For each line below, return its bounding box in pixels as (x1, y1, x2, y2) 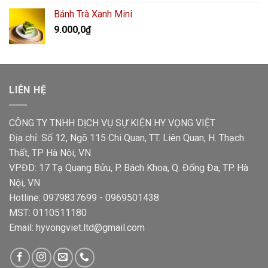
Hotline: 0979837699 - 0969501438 (9, 191, 159, 203)
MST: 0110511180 (9, 206, 87, 218)
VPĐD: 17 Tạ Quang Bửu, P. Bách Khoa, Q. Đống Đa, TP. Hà (9, 162, 248, 173)
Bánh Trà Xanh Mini (54, 8, 132, 20)
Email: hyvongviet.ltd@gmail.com (9, 221, 145, 233)
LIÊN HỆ (9, 84, 47, 96)
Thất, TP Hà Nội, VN (9, 147, 91, 159)
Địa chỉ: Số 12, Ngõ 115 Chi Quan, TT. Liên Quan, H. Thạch (9, 132, 244, 144)
